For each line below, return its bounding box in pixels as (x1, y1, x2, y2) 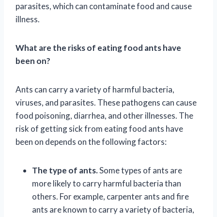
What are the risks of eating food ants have (15, 42, 181, 53)
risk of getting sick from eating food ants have (15, 123, 183, 134)
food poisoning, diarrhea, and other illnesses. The (15, 110, 193, 121)
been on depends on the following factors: (15, 136, 167, 147)
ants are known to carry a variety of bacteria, (32, 204, 194, 215)
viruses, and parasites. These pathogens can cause (15, 97, 197, 108)
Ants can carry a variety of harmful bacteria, (15, 84, 174, 94)
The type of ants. (32, 165, 98, 175)
